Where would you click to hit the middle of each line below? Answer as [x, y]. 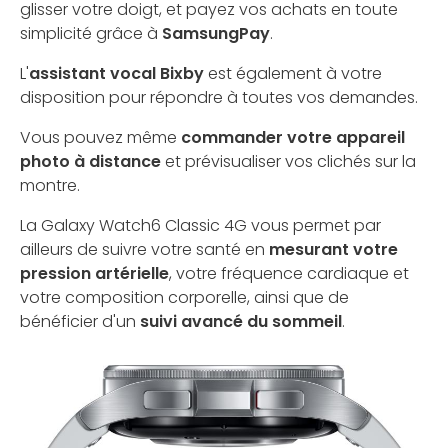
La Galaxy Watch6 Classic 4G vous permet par [200, 225]
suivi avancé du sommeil [241, 321]
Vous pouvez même [100, 137]
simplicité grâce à [91, 33]
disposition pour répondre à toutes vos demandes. [219, 97]
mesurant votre [333, 249]
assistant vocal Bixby [116, 73]
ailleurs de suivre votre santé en [144, 249]
